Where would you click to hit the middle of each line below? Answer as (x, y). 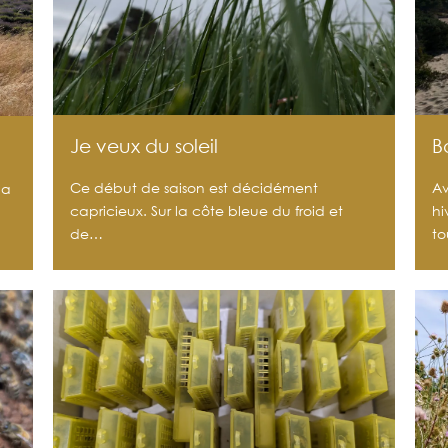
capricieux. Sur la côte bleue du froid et (207, 211)
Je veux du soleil (144, 146)
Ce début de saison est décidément (194, 188)
